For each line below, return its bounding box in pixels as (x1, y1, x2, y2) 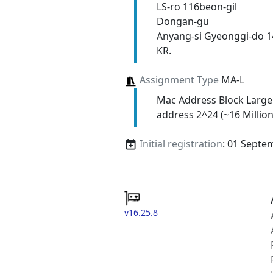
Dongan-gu (156, 15, 209, 29)
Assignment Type (139, 73, 219, 87)
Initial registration (139, 136, 222, 151)
